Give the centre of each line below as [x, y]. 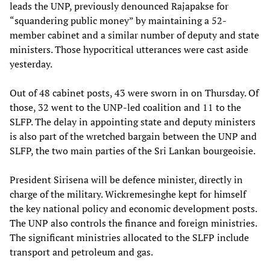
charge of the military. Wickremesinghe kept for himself [128, 194]
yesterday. [31, 64]
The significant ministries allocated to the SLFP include [129, 237]
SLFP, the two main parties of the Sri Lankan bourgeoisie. [133, 150]
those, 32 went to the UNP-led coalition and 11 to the [125, 107]
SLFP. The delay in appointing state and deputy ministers [133, 121]
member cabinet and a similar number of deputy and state [134, 35]
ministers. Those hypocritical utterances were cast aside [129, 49]
